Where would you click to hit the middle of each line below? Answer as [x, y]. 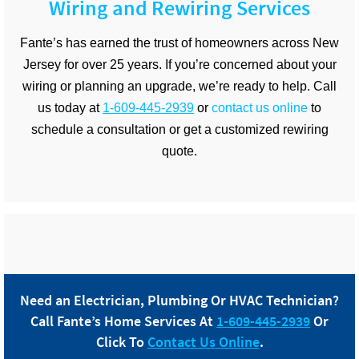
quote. [179, 151]
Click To [121, 341]
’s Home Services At [154, 321]
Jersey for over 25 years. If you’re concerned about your [179, 64]
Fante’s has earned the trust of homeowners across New [179, 42]
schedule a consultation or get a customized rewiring [179, 129]
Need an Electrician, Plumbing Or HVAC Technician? [179, 300]
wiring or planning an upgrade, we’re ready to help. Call [179, 86]
